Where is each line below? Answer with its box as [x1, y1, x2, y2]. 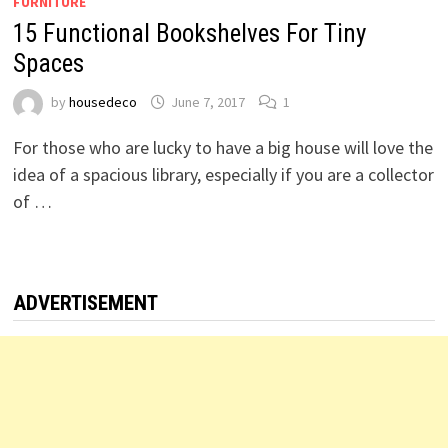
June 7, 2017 [170, 93, 245, 112]
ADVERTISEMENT [12, 290, 158, 315]
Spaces [12, 48, 84, 78]
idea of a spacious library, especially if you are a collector [12, 162, 434, 186]
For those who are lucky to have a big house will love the [12, 135, 433, 159]
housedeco [68, 93, 137, 112]
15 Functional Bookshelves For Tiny [12, 18, 366, 48]
